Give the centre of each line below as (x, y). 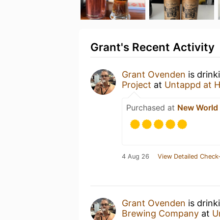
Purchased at (152, 108)
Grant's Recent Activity (152, 47)
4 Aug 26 (136, 156)
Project (137, 85)
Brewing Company (160, 213)
